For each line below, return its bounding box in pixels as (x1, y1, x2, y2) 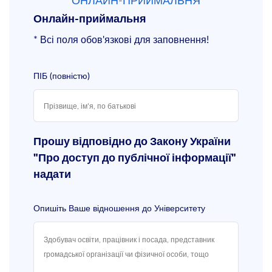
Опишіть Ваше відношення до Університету (33, 202, 205, 214)
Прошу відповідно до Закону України (33, 136, 231, 148)
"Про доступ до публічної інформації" (33, 152, 236, 164)
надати (33, 169, 71, 180)
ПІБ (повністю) (33, 69, 90, 81)
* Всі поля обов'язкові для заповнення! (33, 32, 209, 46)
